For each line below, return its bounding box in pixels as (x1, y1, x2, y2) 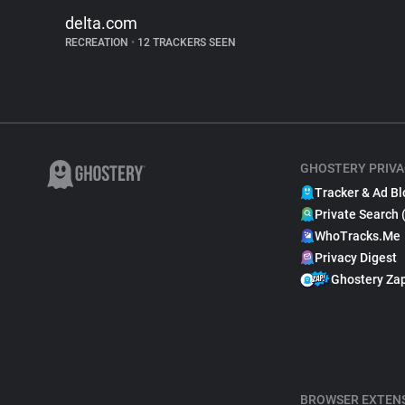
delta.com (65, 14, 137, 33)
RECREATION (65, 36, 131, 49)
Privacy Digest (315, 250, 397, 265)
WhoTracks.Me (315, 229, 400, 243)
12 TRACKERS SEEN (135, 36, 236, 49)
